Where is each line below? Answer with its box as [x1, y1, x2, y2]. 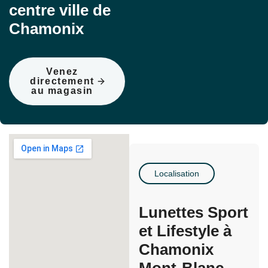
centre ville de [9, 1, 111, 20]
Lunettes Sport [138, 203, 248, 222]
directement [30, 76, 95, 87]
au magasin [31, 86, 93, 96]
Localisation [154, 169, 199, 179]
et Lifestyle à [138, 222, 232, 240]
